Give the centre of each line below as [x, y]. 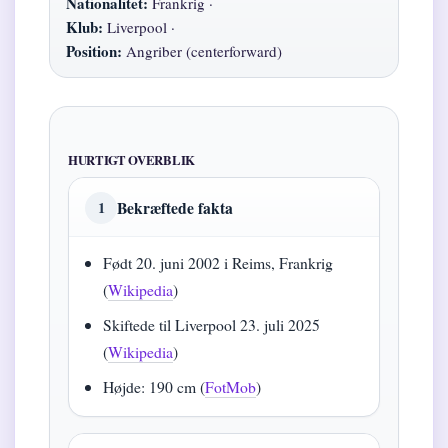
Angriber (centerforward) [202, 51]
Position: [94, 51]
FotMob [231, 387]
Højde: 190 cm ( [154, 387]
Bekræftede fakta [175, 208]
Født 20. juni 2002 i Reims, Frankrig [218, 263]
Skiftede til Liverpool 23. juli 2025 [212, 325]
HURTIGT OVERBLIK [131, 160]
